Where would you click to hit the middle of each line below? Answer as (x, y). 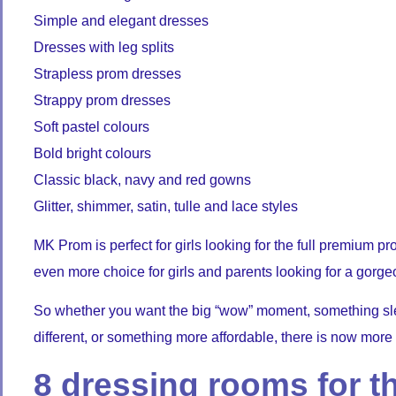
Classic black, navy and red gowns (142, 179)
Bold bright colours (92, 153)
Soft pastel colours (91, 126)
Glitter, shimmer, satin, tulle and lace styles (166, 206)
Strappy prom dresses (102, 100)
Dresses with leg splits (104, 47)
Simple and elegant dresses (121, 20)
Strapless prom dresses (107, 73)
